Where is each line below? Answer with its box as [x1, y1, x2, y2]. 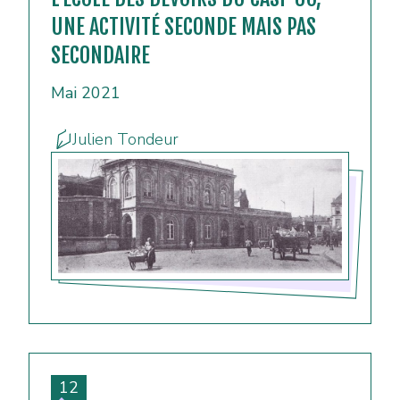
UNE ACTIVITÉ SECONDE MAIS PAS [51, 13, 316, 41]
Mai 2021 [51, 82, 121, 104]
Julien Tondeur [72, 129, 179, 151]
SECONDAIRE [51, 42, 150, 70]
